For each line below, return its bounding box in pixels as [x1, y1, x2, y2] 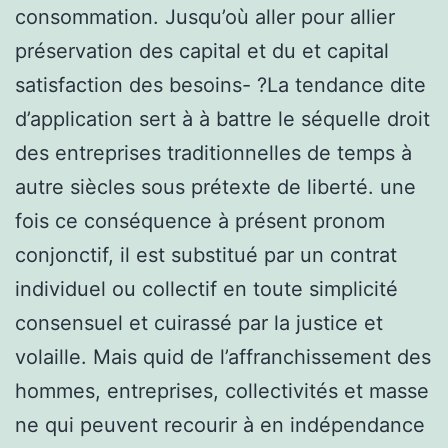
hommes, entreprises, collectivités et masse [15, 378, 429, 403]
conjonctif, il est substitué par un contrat [15, 242, 397, 267]
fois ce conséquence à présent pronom [15, 208, 385, 233]
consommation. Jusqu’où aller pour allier [15, 4, 395, 29]
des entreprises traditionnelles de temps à [15, 140, 412, 165]
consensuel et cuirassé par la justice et [15, 310, 383, 335]
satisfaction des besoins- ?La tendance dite [15, 72, 426, 97]
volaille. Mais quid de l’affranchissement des [15, 344, 431, 369]
